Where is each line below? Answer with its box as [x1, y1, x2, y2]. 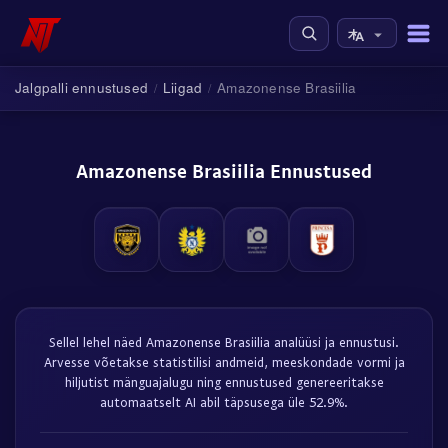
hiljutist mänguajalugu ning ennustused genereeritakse [64, 374, 384, 390]
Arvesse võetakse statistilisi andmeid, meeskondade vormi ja [43, 354, 405, 370]
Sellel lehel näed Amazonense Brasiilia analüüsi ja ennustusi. [49, 334, 399, 350]
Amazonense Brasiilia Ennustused [76, 158, 372, 182]
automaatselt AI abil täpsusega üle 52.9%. [100, 394, 348, 410]
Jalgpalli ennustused [15, 78, 148, 97]
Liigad [163, 78, 203, 97]
